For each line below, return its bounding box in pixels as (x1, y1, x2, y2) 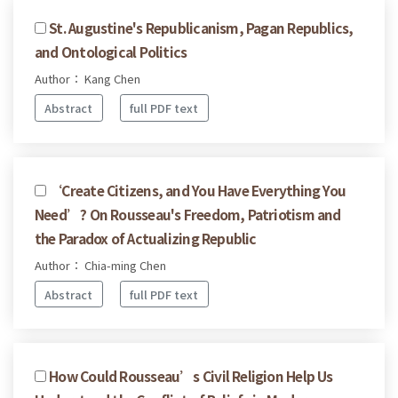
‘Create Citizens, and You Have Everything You (49, 179, 346, 200)
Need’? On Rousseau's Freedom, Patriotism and (35, 203, 341, 224)
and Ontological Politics (35, 42, 187, 62)
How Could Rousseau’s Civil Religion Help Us (49, 366, 333, 386)
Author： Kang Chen (35, 70, 140, 88)
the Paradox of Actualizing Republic (35, 227, 257, 248)
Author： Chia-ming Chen (35, 256, 166, 274)
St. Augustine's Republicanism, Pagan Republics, (49, 18, 354, 38)
